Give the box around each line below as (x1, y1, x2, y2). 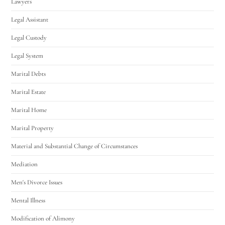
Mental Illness (11, 196, 46, 204)
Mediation (11, 160, 38, 168)
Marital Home (11, 105, 47, 114)
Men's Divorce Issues (11, 178, 63, 186)
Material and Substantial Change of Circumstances (11, 142, 138, 150)
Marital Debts (11, 69, 46, 78)
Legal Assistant (11, 15, 49, 24)
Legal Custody (11, 33, 47, 42)
